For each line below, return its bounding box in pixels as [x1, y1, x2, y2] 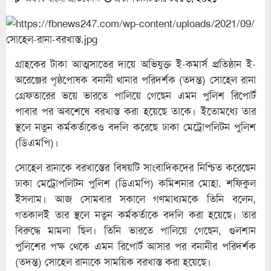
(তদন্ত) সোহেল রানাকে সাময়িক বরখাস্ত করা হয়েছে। [15, 255, 211, 269]
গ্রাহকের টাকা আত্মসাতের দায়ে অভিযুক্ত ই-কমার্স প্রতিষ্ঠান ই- [15, 57, 256, 71]
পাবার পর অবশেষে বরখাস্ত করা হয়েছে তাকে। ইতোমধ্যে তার [15, 104, 256, 118]
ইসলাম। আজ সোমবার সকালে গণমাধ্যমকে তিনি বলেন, [15, 192, 256, 206]
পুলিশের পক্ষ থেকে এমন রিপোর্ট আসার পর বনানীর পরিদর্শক [15, 239, 256, 253]
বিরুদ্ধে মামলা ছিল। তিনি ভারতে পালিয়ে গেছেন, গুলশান [15, 223, 256, 237]
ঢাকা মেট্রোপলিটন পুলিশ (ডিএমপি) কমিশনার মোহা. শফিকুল [15, 176, 256, 190]
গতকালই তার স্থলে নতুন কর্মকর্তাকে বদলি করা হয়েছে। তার [15, 207, 256, 221]
